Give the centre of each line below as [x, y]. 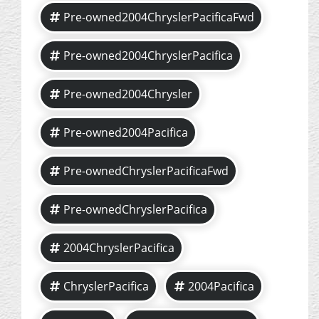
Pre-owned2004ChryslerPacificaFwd [158, 17]
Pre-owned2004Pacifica [125, 133]
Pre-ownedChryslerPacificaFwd [146, 171]
